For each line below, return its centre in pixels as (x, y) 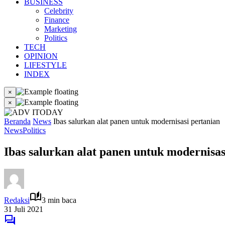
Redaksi (17, 200)
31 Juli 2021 (24, 209)
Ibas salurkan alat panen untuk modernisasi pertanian (137, 121)
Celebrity (59, 11)
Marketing (61, 29)
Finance (57, 20)
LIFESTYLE (45, 65)
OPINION (41, 56)
